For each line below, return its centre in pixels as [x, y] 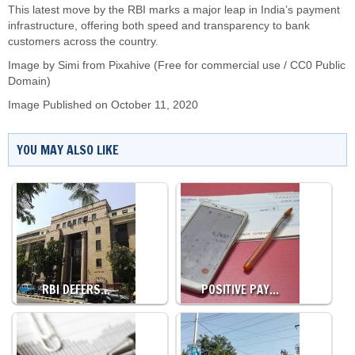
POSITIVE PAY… [240, 290]
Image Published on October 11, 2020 [103, 105]
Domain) [29, 81]
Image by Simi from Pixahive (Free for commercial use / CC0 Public [177, 65]
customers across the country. [83, 42]
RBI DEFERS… [76, 290]
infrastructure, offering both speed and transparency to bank [159, 26]
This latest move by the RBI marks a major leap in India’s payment [174, 10]
